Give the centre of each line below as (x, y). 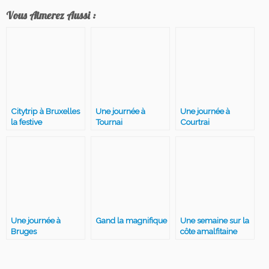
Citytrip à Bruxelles (45, 111)
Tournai (109, 122)
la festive (26, 122)
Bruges (24, 231)
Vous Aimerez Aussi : (51, 15)
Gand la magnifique (131, 220)
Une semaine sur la (215, 220)
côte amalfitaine (209, 231)
